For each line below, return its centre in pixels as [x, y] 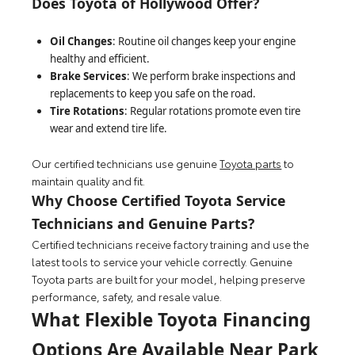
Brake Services [88, 76]
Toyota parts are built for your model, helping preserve [169, 279]
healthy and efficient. [99, 59]
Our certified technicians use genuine [126, 164]
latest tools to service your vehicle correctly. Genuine [162, 262]
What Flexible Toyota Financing [172, 320]
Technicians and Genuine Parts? [143, 224]
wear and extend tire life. [108, 129]
